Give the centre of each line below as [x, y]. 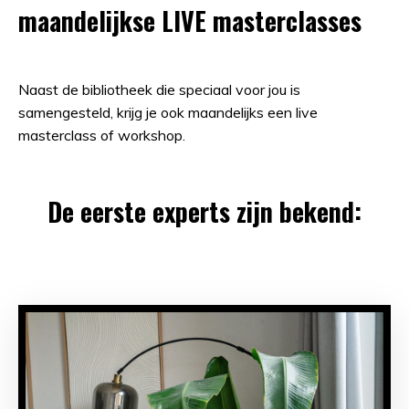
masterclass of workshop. [104, 136]
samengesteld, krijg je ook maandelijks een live [168, 113]
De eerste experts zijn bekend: [204, 212]
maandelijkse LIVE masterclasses [190, 21]
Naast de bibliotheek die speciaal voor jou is [159, 90]
